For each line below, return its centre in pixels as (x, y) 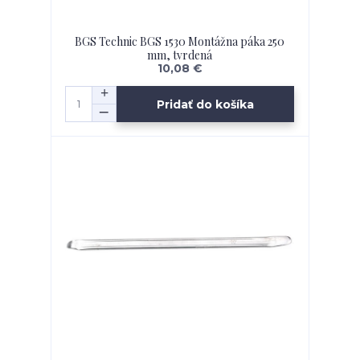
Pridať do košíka (206, 104)
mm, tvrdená (180, 55)
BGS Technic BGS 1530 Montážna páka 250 (180, 42)
